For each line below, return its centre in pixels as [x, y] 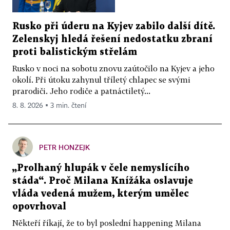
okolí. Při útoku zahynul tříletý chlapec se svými [101, 80]
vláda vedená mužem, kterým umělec [101, 194]
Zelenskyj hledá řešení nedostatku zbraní [112, 40]
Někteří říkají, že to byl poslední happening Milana [107, 223]
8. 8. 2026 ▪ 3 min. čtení [49, 106]
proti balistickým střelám [75, 52]
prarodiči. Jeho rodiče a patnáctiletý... [81, 91]
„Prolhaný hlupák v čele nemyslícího [101, 168]
